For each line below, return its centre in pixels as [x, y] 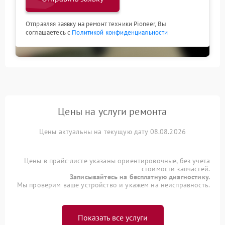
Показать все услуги [113, 217]
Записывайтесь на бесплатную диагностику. [140, 177]
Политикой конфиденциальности [120, 32]
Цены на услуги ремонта [113, 111]
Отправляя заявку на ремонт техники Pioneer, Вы [96, 24]
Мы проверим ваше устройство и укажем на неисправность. [113, 185]
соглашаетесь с [49, 32]
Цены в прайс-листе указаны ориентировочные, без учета [117, 161]
